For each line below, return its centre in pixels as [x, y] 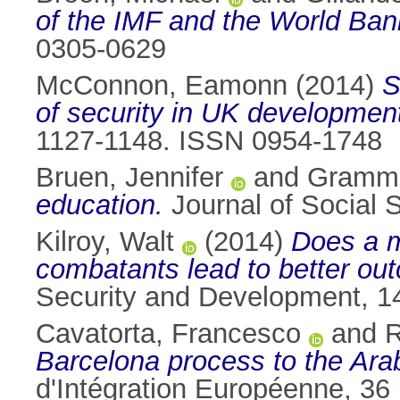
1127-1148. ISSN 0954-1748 [209, 141]
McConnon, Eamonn [162, 86]
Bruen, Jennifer [129, 178]
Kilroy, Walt [105, 242]
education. [100, 205]
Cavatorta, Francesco [168, 334]
